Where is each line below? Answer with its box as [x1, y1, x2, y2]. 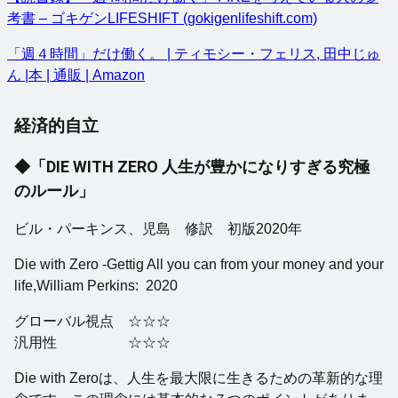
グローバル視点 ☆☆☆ [14, 314, 171, 330]
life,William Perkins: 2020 [14, 278, 178, 294]
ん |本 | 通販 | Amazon [7, 67, 145, 83]
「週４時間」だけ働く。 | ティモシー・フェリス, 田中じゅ [7, 45, 380, 61]
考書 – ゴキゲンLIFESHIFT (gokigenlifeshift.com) [7, 10, 317, 26]
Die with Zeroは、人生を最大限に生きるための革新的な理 [14, 370, 383, 386]
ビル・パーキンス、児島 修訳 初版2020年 [14, 221, 302, 237]
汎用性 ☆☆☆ [14, 335, 171, 351]
